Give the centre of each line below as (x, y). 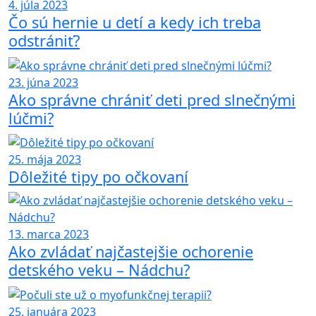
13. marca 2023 (49, 235)
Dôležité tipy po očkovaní (98, 177)
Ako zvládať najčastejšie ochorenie (131, 252)
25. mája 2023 (45, 160)
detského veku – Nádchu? (99, 270)
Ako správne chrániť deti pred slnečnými (152, 99)
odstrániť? (44, 40)
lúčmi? (31, 118)
